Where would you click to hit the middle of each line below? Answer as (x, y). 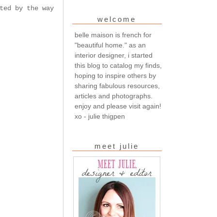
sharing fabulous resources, (117, 85)
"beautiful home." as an (110, 45)
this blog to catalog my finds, (118, 65)
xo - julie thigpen (100, 116)
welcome (117, 19)
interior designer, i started (113, 55)
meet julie (117, 146)
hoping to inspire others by (115, 75)
